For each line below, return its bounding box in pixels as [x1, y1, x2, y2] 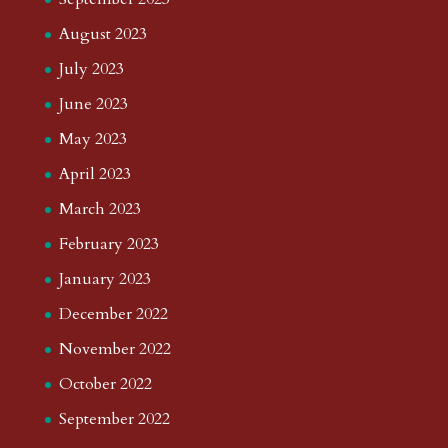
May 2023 [58, 128, 127, 151]
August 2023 [58, 23, 147, 46]
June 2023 [58, 93, 128, 116]
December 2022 [58, 303, 168, 326]
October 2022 [58, 373, 152, 396]
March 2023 [58, 198, 141, 221]
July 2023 [58, 58, 124, 81]
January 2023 [58, 268, 151, 291]
